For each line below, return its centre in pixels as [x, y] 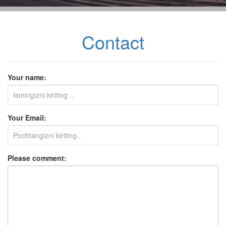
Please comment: [37, 158]
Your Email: [27, 118]
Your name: [27, 77]
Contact [113, 42]
